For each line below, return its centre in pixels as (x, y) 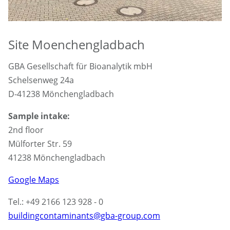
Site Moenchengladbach (76, 44)
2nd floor (26, 130)
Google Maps (34, 179)
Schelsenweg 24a (41, 80)
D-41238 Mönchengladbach (61, 94)
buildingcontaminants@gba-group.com (84, 215)
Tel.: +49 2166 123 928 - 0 (56, 202)
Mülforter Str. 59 (40, 143)
